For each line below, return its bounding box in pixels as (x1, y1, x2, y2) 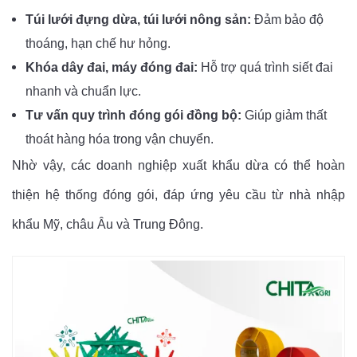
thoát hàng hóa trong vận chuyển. (25, 132, 214, 147)
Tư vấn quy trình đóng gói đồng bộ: (25, 108, 241, 123)
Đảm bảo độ (251, 13, 324, 27)
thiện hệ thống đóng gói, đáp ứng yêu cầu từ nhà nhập (12, 188, 345, 202)
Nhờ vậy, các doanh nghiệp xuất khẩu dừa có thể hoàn (12, 159, 345, 173)
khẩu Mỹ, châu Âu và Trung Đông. (12, 218, 203, 232)
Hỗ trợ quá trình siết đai (198, 61, 333, 75)
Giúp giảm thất (241, 108, 327, 123)
